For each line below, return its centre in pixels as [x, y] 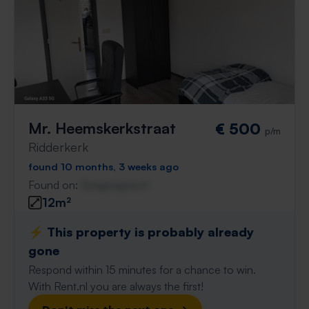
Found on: [54, 185]
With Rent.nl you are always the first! [116, 286]
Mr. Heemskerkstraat [102, 128]
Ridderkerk [58, 147]
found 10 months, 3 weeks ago [103, 166]
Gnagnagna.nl [114, 185]
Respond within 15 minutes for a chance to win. [142, 270]
